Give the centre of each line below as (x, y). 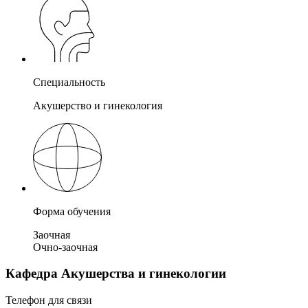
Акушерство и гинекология (98, 105)
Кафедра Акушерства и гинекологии (116, 274)
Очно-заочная (65, 247)
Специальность (69, 82)
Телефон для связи (49, 300)
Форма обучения (72, 211)
